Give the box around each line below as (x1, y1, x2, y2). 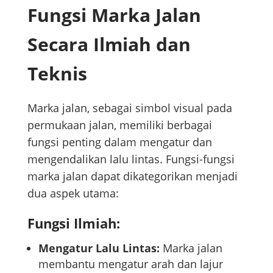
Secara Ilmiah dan (27, 31, 191, 57)
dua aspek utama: (27, 185, 119, 200)
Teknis (27, 60, 87, 86)
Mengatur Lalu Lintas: (38, 240, 160, 255)
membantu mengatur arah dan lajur (38, 256, 223, 271)
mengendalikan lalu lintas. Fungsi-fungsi (27, 151, 235, 166)
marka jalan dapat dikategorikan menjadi (27, 168, 238, 183)
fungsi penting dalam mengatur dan (27, 134, 212, 149)
